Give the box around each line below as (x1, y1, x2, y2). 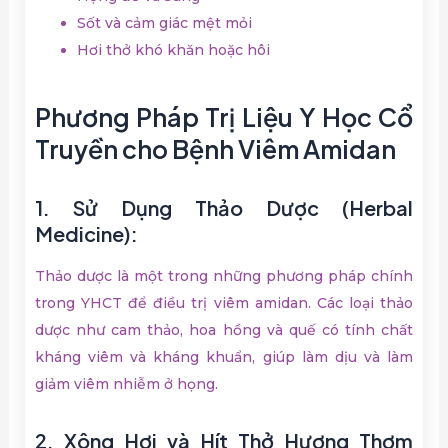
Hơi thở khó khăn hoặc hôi (77, 40, 271, 59)
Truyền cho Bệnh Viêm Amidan (35, 133, 397, 166)
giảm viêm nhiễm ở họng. (35, 375, 219, 394)
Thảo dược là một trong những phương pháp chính (35, 267, 413, 286)
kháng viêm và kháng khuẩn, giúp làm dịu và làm (35, 348, 413, 367)
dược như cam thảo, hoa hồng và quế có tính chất (35, 321, 413, 340)
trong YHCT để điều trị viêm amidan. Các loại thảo (35, 294, 413, 313)
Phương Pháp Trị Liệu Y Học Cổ (35, 101, 413, 134)
